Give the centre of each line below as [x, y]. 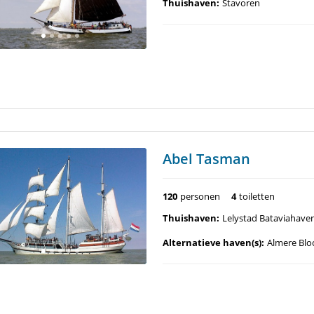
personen [200, 196]
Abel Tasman [206, 159]
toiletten [257, 196]
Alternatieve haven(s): [213, 243]
